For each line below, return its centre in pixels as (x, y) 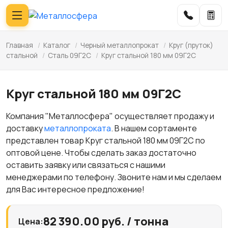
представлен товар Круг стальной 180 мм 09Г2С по (106, 140)
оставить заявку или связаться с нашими (86, 165)
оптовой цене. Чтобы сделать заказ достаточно (101, 153)
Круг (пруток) (191, 45)
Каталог (57, 45)
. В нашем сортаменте (154, 128)
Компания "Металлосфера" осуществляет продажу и (110, 116)
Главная (20, 45)
